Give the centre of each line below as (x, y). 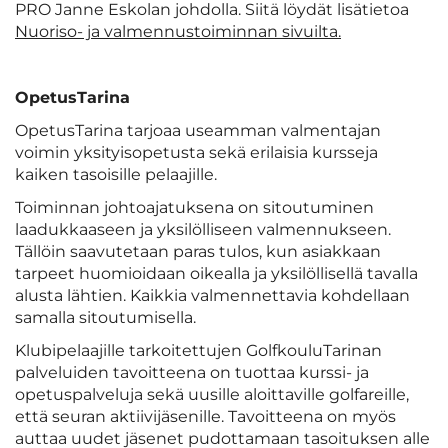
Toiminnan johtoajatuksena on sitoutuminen (194, 208)
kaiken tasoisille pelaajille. (116, 175)
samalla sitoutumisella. (105, 318)
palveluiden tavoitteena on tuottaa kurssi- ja (192, 373)
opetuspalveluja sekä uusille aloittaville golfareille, (212, 395)
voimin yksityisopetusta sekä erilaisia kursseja (196, 153)
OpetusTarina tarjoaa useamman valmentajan (198, 131)
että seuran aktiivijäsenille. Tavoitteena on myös (205, 417)
